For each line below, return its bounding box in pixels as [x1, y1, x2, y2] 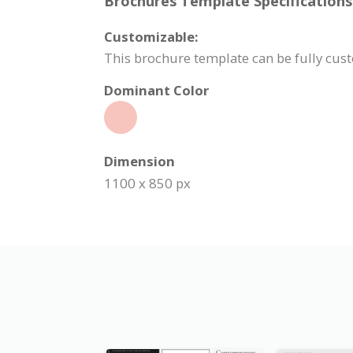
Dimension [104, 152, 175, 171]
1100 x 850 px [104, 174, 191, 193]
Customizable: [104, 28, 199, 46]
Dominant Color [104, 81, 209, 100]
